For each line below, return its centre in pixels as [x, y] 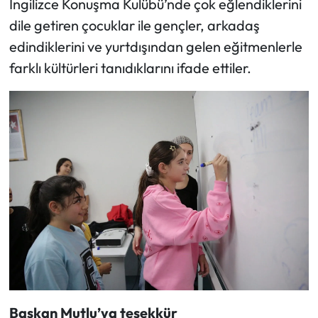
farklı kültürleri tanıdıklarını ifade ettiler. [130, 67]
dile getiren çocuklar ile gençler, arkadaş [134, 25]
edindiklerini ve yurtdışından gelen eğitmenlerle [155, 46]
